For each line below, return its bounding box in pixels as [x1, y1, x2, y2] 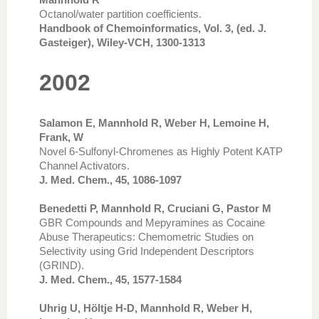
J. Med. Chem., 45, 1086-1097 [39, 174, 182, 186]
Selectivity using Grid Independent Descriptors [39, 245, 254, 257]
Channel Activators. [39, 159, 130, 172]
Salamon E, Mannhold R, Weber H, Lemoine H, [39, 117, 269, 129]
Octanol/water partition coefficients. [39, 8, 202, 20]
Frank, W [39, 131, 83, 143]
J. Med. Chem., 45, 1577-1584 [39, 273, 182, 286]
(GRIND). [39, 259, 84, 271]
